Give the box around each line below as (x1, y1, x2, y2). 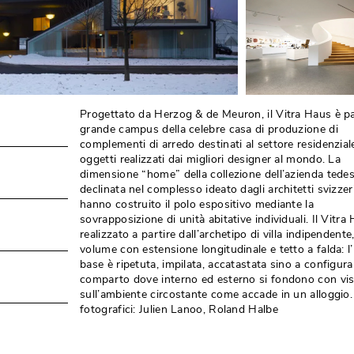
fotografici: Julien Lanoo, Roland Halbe (80, 302, 278, 318)
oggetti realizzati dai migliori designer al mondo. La (80, 152, 341, 168)
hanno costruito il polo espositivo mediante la (80, 197, 314, 213)
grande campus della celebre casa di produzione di (80, 122, 338, 137)
